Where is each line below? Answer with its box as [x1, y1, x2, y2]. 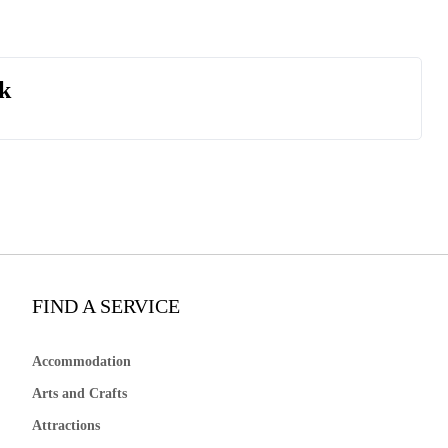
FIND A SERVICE [32, 295, 181, 318]
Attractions [32, 418, 101, 434]
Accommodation [32, 354, 132, 370]
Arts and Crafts [32, 386, 128, 402]
